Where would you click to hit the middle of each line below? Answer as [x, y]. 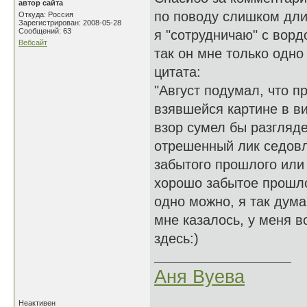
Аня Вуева [199, 277]
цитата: [177, 72]
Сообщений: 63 [45, 31]
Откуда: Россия [46, 14]
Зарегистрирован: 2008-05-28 [70, 23]
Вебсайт [33, 42]
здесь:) [176, 238]
